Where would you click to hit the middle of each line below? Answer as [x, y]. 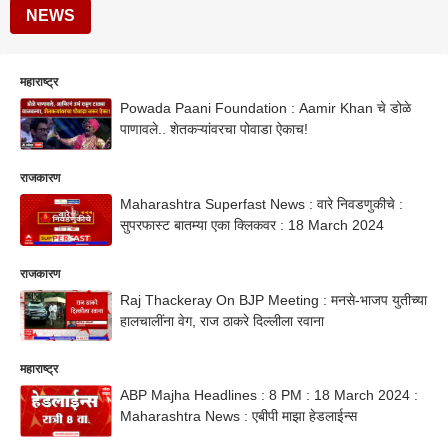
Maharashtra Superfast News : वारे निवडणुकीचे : [261, 203]
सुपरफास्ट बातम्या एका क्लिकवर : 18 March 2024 [252, 224]
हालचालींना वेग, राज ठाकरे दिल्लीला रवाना [222, 320]
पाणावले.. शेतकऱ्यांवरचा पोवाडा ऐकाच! [214, 129]
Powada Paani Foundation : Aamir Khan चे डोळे [265, 108]
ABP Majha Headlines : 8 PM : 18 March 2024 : [194, 395]
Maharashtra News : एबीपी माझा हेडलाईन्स [304, 416]
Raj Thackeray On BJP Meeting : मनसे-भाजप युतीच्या [273, 299]
